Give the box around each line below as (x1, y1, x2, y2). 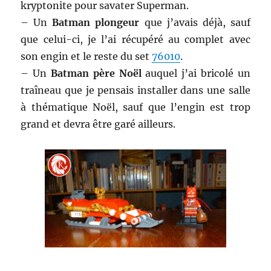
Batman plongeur (52, 16, 140, 29)
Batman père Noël (50, 67, 142, 80)
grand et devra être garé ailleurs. (21, 118, 176, 131)
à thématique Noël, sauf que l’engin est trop (21, 101, 250, 114)
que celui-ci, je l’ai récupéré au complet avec (21, 33, 250, 46)
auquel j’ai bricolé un (141, 67, 250, 80)
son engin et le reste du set (21, 50, 152, 63)
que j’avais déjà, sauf (139, 16, 250, 29)
